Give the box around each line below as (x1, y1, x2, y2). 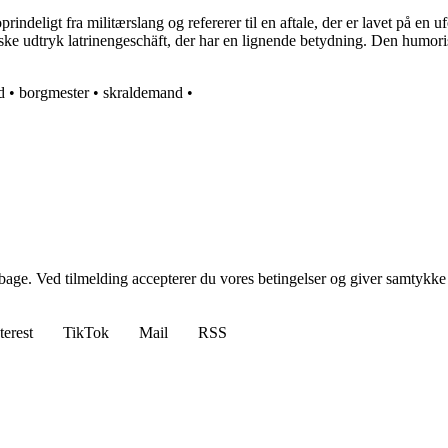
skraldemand (103, 84, 183, 102)
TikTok (63, 324, 109, 342)
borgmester (19, 84, 89, 102)
